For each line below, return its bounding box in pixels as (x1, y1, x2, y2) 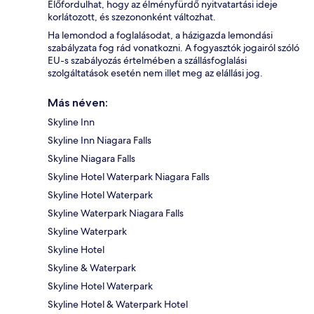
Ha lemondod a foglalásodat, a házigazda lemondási (48, 29, 273, 42)
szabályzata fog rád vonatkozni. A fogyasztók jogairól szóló (48, 41, 299, 55)
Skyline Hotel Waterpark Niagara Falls (48, 170, 210, 184)
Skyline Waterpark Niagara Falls (48, 207, 184, 220)
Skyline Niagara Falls (48, 152, 135, 165)
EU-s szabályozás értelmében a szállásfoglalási (48, 54, 247, 67)
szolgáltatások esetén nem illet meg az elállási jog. (48, 67, 263, 80)
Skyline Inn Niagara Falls (48, 134, 151, 147)
